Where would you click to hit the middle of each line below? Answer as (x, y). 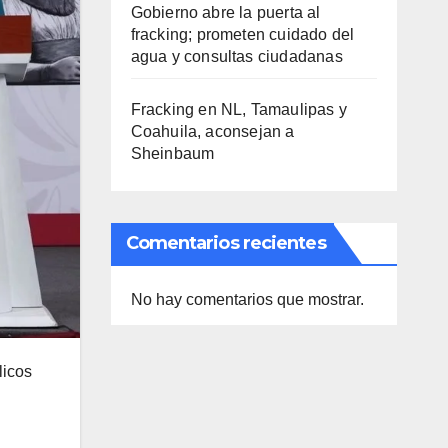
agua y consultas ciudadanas (236, 56)
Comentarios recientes (225, 243)
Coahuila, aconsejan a (212, 131)
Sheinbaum (172, 153)
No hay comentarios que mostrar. (247, 299)
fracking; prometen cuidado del (242, 34)
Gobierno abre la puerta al (225, 12)
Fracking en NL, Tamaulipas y (239, 109)
